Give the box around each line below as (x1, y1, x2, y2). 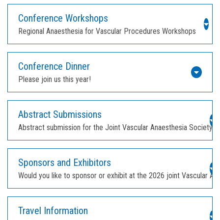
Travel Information (18, 204, 88, 217)
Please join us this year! (18, 74, 91, 84)
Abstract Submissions (18, 108, 102, 120)
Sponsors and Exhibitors (18, 156, 111, 168)
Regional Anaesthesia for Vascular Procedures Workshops (18, 26, 196, 36)
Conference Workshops (18, 12, 108, 24)
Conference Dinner (18, 60, 90, 72)
